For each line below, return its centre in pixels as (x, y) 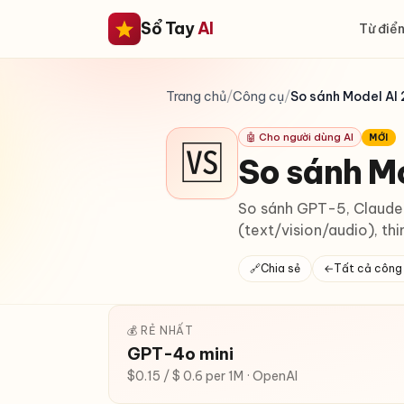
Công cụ (258, 96)
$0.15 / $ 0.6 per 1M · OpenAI (212, 376)
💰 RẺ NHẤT (161, 331)
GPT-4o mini (180, 354)
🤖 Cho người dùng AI (300, 137)
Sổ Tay (169, 28)
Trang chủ (196, 96)
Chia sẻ (280, 268)
